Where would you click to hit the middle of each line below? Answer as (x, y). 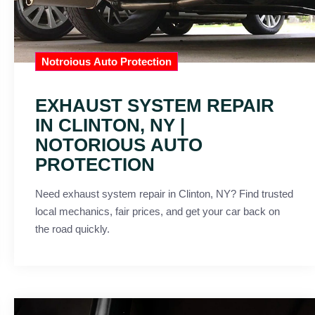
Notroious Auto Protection (107, 61)
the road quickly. (72, 229)
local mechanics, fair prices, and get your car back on (157, 211)
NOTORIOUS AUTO (119, 144)
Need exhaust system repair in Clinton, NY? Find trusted (137, 193)
